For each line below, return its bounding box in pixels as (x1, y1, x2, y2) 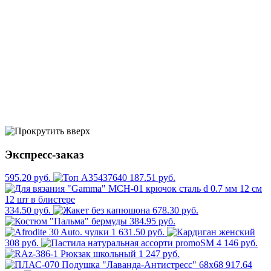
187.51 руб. (129, 172, 175, 183)
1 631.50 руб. (111, 227, 165, 238)
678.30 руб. (152, 205, 198, 216)
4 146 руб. (217, 238, 258, 249)
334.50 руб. (5, 205, 51, 216)
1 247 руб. (139, 249, 180, 260)
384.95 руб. (129, 216, 175, 227)
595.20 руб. (5, 172, 51, 183)
